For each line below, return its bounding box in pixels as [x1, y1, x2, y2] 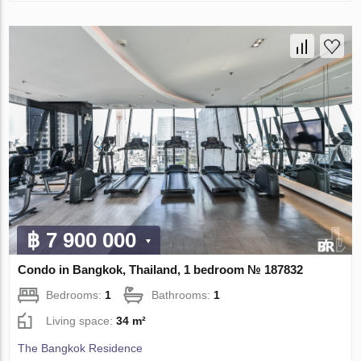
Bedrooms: [46, 288, 106, 301]
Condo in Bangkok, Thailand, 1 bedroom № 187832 [18, 262, 304, 276]
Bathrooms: [151, 288, 214, 301]
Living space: [46, 313, 117, 327]
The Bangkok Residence [18, 341, 143, 355]
